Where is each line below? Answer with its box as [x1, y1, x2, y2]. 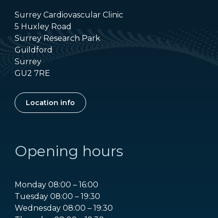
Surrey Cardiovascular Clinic [15, 10, 123, 20]
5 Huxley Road [15, 22, 72, 32]
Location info [26, 98, 75, 108]
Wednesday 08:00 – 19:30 [15, 203, 113, 213]
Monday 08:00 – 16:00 [15, 180, 98, 190]
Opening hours [15, 142, 123, 161]
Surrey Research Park [15, 34, 100, 43]
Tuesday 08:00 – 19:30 [15, 192, 100, 201]
